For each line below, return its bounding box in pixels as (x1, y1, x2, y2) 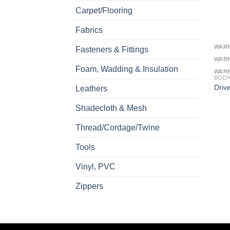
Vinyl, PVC (75, 162, 116, 171)
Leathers (75, 84, 107, 93)
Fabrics (75, 25, 103, 34)
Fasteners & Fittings (75, 45, 148, 54)
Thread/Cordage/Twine (75, 123, 160, 132)
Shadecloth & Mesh (75, 103, 147, 112)
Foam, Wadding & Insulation (75, 64, 178, 73)
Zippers (75, 181, 103, 190)
